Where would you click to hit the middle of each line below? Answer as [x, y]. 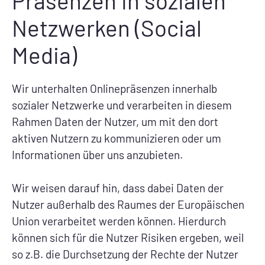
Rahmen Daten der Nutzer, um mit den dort [115, 122]
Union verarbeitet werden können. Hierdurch [119, 221]
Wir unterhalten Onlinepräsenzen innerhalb [114, 89]
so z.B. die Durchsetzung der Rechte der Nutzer [125, 254]
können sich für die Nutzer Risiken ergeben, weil [128, 237]
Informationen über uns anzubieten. [97, 155]
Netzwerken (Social [107, 28]
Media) [44, 55]
